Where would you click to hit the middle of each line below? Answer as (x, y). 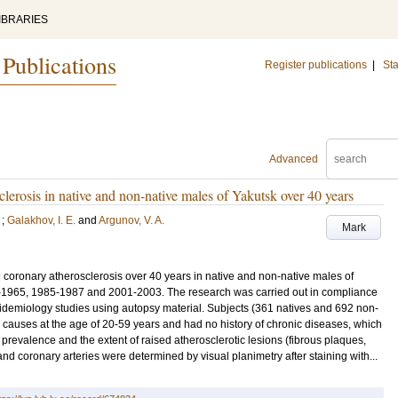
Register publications (316, 65)
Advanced (294, 159)
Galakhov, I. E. (41, 220)
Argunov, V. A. (131, 220)
